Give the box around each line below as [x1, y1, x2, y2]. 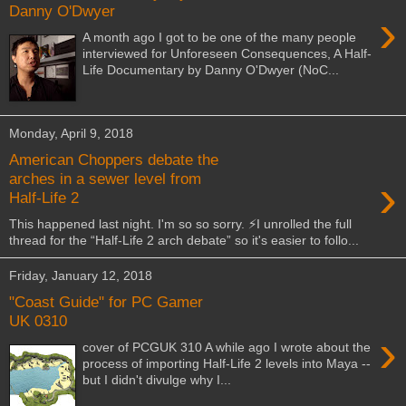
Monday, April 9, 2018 [9, 126, 133, 141]
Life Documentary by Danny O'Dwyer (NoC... [82, 62, 340, 77]
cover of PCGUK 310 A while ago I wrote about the [82, 340, 372, 354]
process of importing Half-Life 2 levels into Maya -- [82, 356, 372, 371]
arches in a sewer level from [9, 169, 201, 188]
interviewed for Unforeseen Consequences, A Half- [82, 45, 372, 61]
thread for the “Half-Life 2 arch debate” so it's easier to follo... [9, 232, 359, 247]
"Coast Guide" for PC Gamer [9, 293, 203, 312]
